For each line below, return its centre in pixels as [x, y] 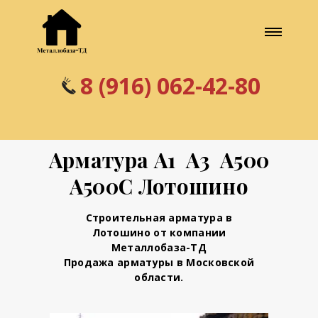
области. [159, 277]
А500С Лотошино [159, 186]
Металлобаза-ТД [159, 247]
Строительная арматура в [159, 218]
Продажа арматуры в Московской [159, 262]
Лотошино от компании [159, 232]
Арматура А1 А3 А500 [159, 160]
